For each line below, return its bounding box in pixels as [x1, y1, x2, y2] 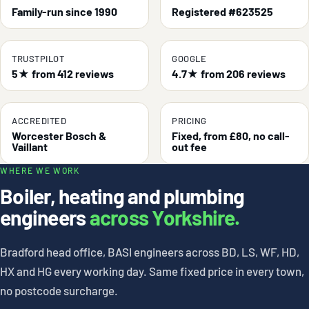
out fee [172, 140, 207, 154]
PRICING [172, 115, 207, 127]
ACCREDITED [12, 115, 67, 127]
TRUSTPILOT [12, 53, 65, 65]
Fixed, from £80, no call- [172, 129, 290, 143]
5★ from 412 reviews [12, 67, 114, 81]
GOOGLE [172, 53, 207, 65]
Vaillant [12, 140, 48, 154]
